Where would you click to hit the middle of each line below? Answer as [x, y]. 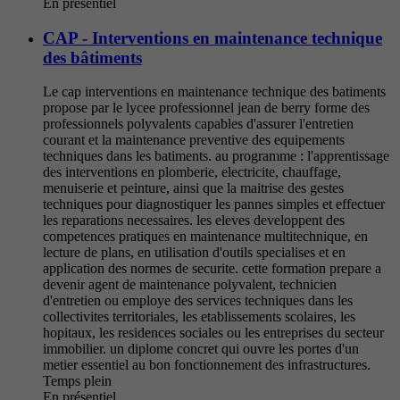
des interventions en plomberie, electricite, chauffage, [192, 172]
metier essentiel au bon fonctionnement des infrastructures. [207, 365]
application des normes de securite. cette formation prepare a [212, 269]
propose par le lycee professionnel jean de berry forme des [206, 108]
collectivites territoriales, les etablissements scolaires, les [199, 317]
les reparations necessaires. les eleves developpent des [194, 221]
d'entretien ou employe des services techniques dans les [198, 301]
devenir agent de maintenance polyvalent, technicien [190, 285]
